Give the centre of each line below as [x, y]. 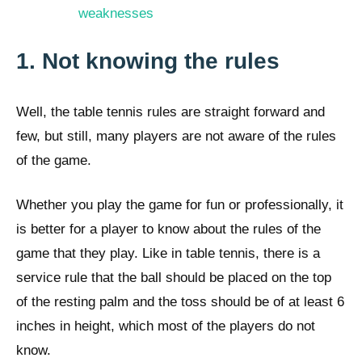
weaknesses [116, 14]
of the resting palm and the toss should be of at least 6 [180, 302]
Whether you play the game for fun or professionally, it [180, 205]
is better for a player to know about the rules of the [168, 229]
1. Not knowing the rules [148, 61]
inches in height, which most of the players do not [166, 326]
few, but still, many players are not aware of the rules [176, 136]
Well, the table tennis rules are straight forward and [170, 112]
